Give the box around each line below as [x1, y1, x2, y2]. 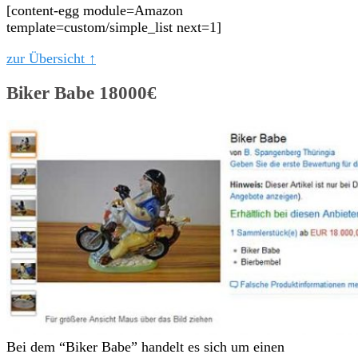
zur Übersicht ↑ [6, 50, 96, 66]
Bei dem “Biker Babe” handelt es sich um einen [6, 338, 284, 355]
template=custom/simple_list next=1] [6, 18, 221, 35]
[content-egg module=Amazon [6, 2, 183, 18]
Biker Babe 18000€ [6, 82, 157, 103]
